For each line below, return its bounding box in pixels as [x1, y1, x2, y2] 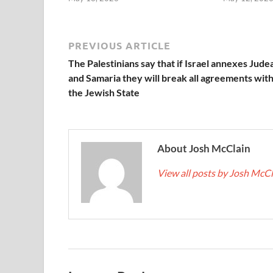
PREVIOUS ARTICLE [68, 39, 171, 52]
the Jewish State [68, 87, 140, 99]
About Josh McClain [157, 142, 250, 155]
